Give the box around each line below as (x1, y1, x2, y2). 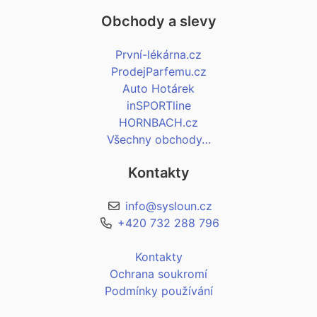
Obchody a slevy (100, 13, 217, 30)
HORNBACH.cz (119, 115, 198, 130)
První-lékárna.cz (115, 47, 202, 62)
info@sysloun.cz (125, 199, 212, 214)
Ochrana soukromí (110, 267, 207, 282)
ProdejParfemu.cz (110, 64, 207, 79)
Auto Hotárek (122, 81, 195, 96)
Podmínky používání (104, 284, 213, 299)
